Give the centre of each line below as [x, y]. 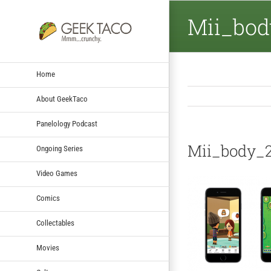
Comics [48, 198]
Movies [48, 247]
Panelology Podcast [67, 123]
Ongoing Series [60, 148]
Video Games [57, 173]
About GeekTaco [62, 99]
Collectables [55, 223]
